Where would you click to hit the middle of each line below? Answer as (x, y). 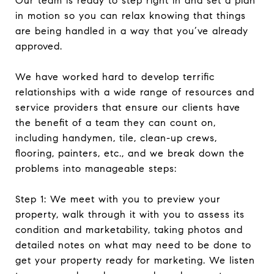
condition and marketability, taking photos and (129, 230)
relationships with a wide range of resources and (135, 92)
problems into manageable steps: (96, 168)
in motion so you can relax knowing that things (131, 16)
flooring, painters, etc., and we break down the (130, 153)
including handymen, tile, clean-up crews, (116, 138)
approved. (39, 46)
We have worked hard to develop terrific (115, 77)
